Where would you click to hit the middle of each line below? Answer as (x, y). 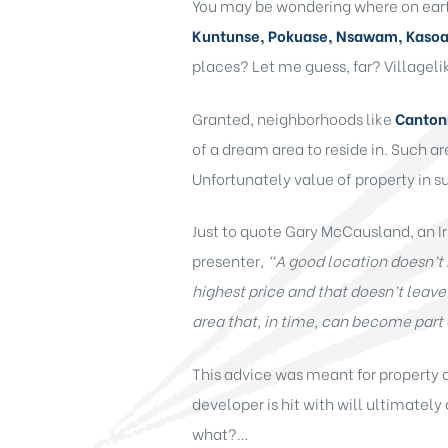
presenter (226, 260)
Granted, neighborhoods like (293, 117)
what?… (220, 432)
